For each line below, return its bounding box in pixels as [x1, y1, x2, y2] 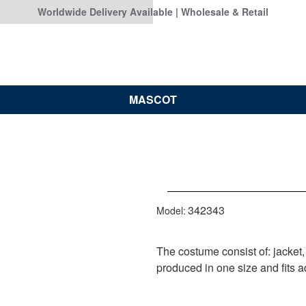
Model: [156, 203, 186, 217]
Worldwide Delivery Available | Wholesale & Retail [38, 4, 268, 18]
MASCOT [129, 91, 177, 107]
